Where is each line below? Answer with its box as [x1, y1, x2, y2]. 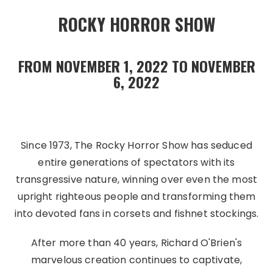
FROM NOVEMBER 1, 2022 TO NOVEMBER [18, 55, 255, 77]
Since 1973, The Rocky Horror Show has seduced [21, 138, 252, 152]
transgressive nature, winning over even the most [15, 172, 258, 186]
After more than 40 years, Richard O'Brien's [30, 236, 243, 250]
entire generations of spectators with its [38, 155, 235, 169]
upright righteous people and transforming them [17, 190, 256, 204]
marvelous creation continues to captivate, [30, 253, 243, 267]
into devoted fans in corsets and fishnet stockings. [14, 207, 259, 221]
